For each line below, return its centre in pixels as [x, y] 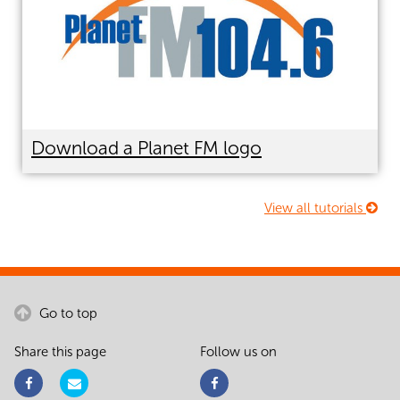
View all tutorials [315, 208]
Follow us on [238, 352]
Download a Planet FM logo [146, 148]
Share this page [60, 352]
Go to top [67, 314]
